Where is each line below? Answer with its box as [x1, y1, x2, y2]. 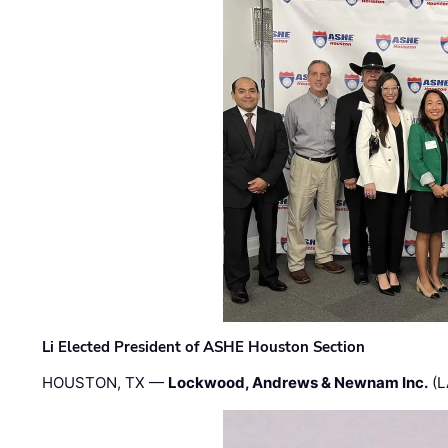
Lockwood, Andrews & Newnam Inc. [168, 373, 429, 392]
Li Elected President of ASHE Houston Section [42, 337, 366, 357]
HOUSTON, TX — [42, 373, 169, 392]
